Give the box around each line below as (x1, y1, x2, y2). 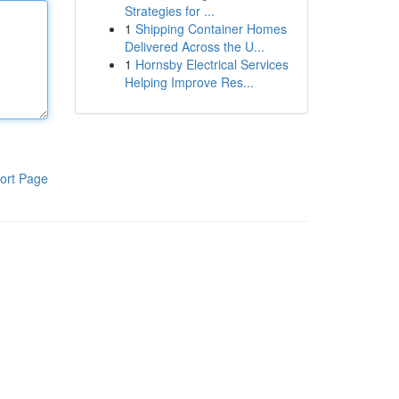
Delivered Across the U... (124, 37, 265, 55)
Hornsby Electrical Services (134, 55, 289, 73)
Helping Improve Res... (124, 73, 254, 91)
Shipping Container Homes (134, 20, 287, 37)
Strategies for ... (124, 2, 215, 20)
